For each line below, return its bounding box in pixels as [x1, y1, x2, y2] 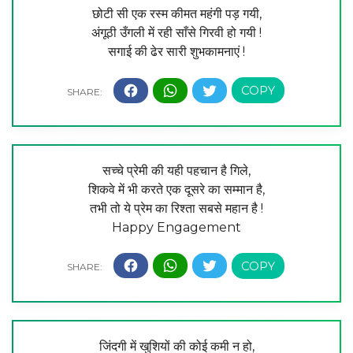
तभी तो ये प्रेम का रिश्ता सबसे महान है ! [90, 200, 263, 216]
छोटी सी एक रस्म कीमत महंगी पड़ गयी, [91, 6, 262, 22]
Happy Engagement [112, 219, 241, 235]
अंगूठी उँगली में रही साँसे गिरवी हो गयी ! [91, 25, 262, 41]
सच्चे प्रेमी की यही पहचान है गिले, [102, 162, 251, 178]
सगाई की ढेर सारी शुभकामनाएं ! [108, 44, 245, 60]
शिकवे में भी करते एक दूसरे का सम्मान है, [88, 181, 265, 197]
